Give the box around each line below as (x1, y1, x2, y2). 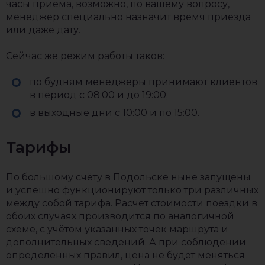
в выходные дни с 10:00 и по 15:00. (30, 107, 199, 118)
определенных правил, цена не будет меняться (6, 250, 245, 261)
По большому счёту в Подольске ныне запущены (6, 172, 251, 183)
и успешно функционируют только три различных (6, 185, 258, 196)
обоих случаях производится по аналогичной (6, 211, 234, 222)
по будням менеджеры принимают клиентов (30, 76, 257, 88)
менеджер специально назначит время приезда (6, 11, 251, 22)
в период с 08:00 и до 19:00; (30, 89, 168, 101)
